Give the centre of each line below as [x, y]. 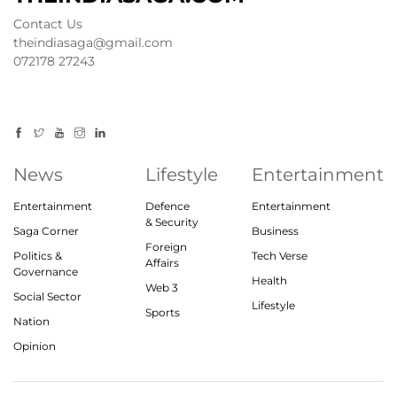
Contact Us [48, 23]
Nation [31, 322]
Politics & [38, 256]
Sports [163, 313]
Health [269, 281]
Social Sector [47, 297]
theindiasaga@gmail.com [93, 42]
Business [275, 231]
